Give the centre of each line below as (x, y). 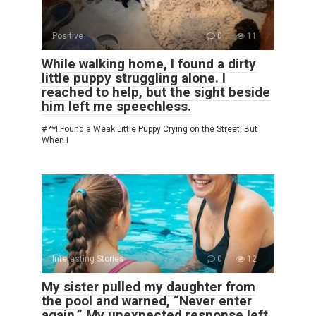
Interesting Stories (88, 259)
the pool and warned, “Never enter (147, 300)
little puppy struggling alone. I (134, 78)
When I (55, 140)
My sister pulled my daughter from (148, 286)
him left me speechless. (116, 106)
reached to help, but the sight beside (156, 92)
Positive (68, 36)
